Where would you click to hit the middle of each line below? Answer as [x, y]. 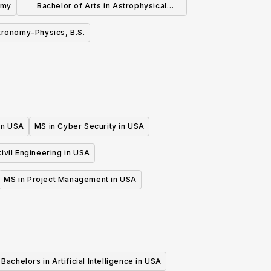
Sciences [102, 24]
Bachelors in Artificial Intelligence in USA [81, 261]
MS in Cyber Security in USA [89, 126]
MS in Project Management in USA [70, 180]
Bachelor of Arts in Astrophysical [102, 6]
